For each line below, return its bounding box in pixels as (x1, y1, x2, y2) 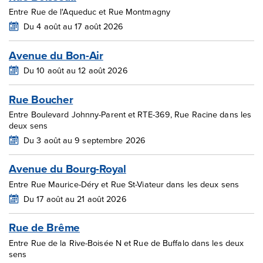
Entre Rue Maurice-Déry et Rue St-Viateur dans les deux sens (9, 178, 239, 191)
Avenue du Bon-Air (9, 46, 103, 63)
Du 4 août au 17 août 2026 (23, 20, 124, 33)
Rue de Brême (9, 219, 80, 236)
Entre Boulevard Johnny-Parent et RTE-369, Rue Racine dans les (9, 108, 252, 121)
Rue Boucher (9, 90, 73, 107)
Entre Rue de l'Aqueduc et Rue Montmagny (9, 5, 170, 18)
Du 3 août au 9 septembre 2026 (23, 133, 146, 146)
